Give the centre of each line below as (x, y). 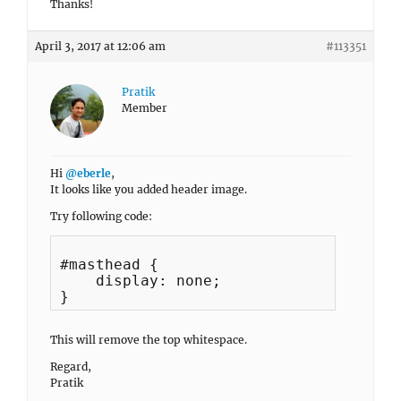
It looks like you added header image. (149, 189)
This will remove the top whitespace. (149, 340)
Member (145, 108)
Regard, (71, 367)
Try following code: (101, 216)
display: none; (141, 281)
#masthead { (109, 264)
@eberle (88, 173)
